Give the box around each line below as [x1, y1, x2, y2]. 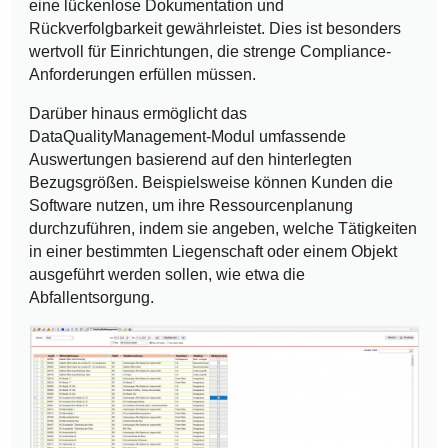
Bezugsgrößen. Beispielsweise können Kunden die [29, 174, 394, 192]
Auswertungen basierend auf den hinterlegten [29, 151, 353, 169]
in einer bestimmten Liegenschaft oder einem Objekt [29, 243, 398, 261]
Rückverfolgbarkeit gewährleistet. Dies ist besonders [29, 20, 402, 38]
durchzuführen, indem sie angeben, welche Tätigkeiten [29, 220, 418, 238]
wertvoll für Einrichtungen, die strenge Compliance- [29, 43, 392, 61]
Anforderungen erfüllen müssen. [29, 66, 257, 84]
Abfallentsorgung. [29, 289, 155, 307]
